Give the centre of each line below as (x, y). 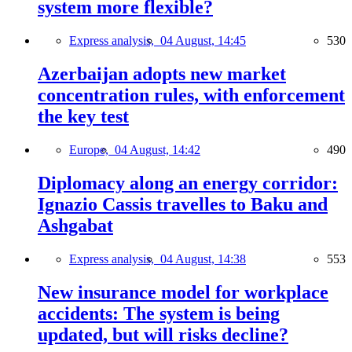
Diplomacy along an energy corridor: (188, 183)
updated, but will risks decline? (163, 334)
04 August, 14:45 (203, 41)
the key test (83, 117)
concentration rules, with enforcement (191, 95)
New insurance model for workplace (183, 292)
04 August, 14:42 (158, 150)
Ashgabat (75, 225)
